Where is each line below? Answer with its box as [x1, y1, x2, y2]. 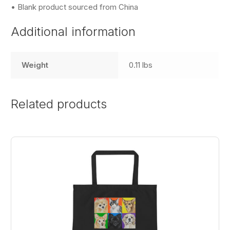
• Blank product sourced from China [11, 3, 139, 12]
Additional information [11, 24, 136, 40]
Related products [11, 97, 107, 112]
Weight [22, 60, 49, 70]
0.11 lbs [129, 60, 153, 70]
